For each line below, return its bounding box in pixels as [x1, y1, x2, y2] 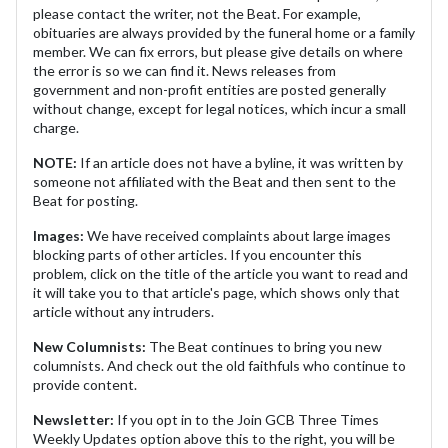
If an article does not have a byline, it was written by [80, 153, 403, 171]
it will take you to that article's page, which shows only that [33, 283, 400, 301]
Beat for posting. [33, 191, 138, 209]
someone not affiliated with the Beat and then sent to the [33, 172, 396, 190]
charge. [33, 118, 79, 136]
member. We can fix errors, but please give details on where [33, 42, 403, 60]
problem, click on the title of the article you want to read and [33, 264, 408, 282]
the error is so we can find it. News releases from [33, 61, 336, 79]
